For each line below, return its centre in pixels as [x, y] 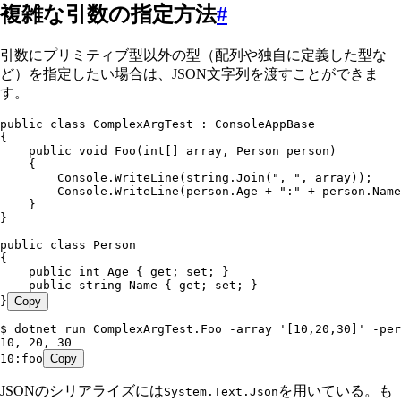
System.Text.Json [221, 392]
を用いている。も [336, 391]
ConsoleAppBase [261, 124]
